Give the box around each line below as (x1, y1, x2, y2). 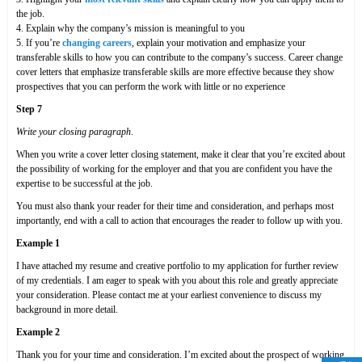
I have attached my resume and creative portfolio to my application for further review (16, 260, 339, 272)
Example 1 (16, 238, 60, 250)
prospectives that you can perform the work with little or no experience (16, 81, 285, 93)
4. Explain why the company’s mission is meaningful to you (16, 23, 245, 35)
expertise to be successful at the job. (16, 178, 153, 190)
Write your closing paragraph (16, 126, 131, 138)
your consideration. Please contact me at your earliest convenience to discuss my (16, 289, 322, 301)
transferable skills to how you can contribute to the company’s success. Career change (16, 52, 343, 64)
